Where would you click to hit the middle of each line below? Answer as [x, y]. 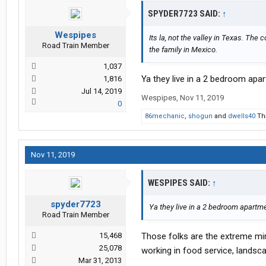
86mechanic [165, 116]
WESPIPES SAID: [180, 183]
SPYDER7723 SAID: [185, 14]
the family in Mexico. [183, 50]
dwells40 [242, 116]
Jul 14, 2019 [102, 91]
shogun [200, 116]
